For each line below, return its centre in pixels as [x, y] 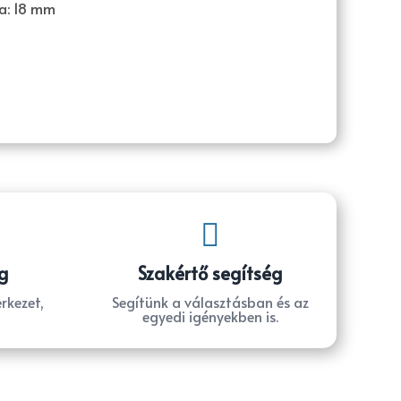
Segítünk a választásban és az [210, 302]
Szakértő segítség [210, 273]
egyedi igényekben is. [210, 316]
